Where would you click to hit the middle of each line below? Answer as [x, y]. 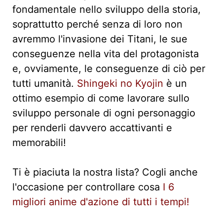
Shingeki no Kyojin [120, 84]
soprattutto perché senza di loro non [97, 24]
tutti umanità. [45, 84]
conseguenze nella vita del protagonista [106, 54]
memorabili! [39, 143]
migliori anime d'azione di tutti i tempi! [101, 202]
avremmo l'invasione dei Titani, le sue [100, 39]
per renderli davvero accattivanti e [92, 128]
